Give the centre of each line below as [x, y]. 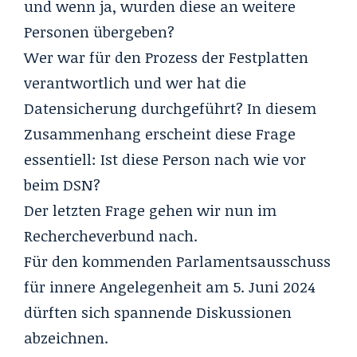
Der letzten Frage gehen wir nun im [150, 210]
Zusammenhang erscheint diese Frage [160, 133]
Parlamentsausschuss [253, 261]
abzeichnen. [66, 337]
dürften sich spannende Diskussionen [158, 312]
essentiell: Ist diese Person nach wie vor [165, 159]
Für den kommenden [100, 261]
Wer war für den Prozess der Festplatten [166, 57]
